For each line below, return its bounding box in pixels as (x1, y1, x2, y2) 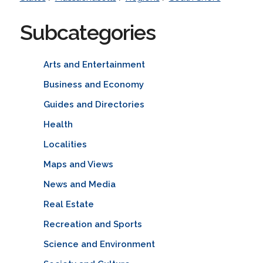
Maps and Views (43, 159, 113, 170)
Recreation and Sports (43, 218, 142, 230)
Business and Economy (43, 79, 144, 90)
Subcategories (19, 19, 156, 45)
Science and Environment (43, 238, 155, 249)
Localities (43, 139, 87, 150)
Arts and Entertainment (43, 59, 145, 70)
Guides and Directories (43, 99, 144, 110)
